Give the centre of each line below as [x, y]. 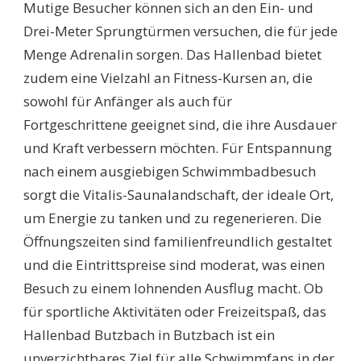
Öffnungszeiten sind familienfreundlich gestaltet [178, 242]
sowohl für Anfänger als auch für [128, 102]
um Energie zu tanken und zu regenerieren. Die [172, 218]
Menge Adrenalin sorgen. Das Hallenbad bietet [172, 55]
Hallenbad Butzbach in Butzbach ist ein [149, 335]
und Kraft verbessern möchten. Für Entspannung [178, 148]
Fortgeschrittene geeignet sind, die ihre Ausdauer [180, 125]
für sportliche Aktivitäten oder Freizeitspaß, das [175, 312]
